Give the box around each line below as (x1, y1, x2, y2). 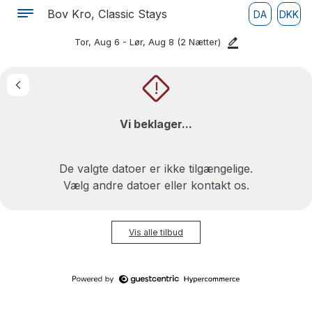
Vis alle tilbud (129, 227, 183, 237)
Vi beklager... (120, 117, 192, 131)
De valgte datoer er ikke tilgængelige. (59, 162, 253, 175)
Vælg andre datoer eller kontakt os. (63, 178, 249, 192)
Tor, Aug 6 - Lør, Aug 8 (75, 36, 177, 47)
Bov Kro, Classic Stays (47, 7, 167, 21)
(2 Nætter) (177, 36, 221, 47)
